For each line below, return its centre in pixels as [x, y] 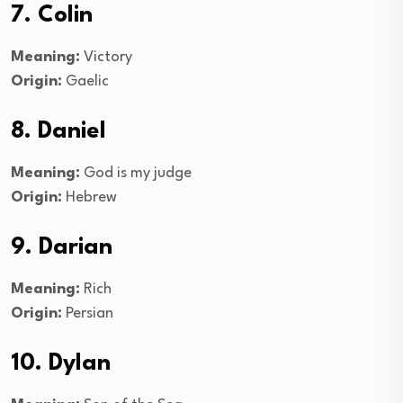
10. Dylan [61, 363]
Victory [106, 57]
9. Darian [62, 247]
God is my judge [136, 173]
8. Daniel [58, 131]
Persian [88, 313]
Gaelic [85, 81]
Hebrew [90, 197]
